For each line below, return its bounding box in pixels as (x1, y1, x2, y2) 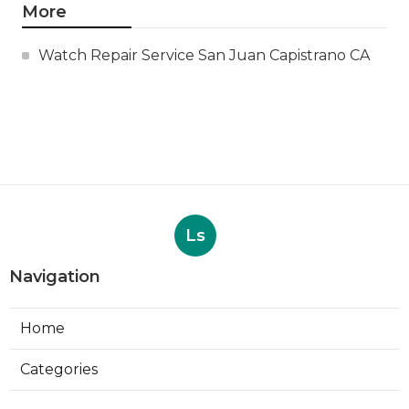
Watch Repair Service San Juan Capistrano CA (38, 46, 370, 64)
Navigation (9, 266, 100, 287)
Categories (20, 360, 98, 378)
